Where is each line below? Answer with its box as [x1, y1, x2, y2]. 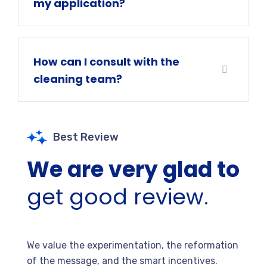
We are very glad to [27, 154, 240, 185]
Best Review [53, 131, 119, 144]
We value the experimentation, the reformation [27, 240, 238, 252]
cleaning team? [33, 72, 122, 87]
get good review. [27, 182, 209, 213]
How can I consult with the [33, 54, 179, 70]
